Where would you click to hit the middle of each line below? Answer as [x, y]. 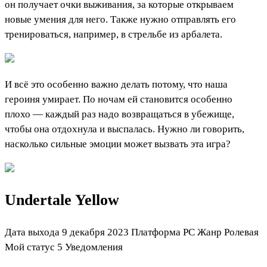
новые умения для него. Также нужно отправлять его [120, 20]
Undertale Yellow [62, 200]
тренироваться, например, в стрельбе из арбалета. [114, 35]
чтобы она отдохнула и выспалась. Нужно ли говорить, [125, 129]
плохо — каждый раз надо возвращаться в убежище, [119, 114]
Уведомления [94, 247]
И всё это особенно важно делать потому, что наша [116, 85]
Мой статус [30, 247]
